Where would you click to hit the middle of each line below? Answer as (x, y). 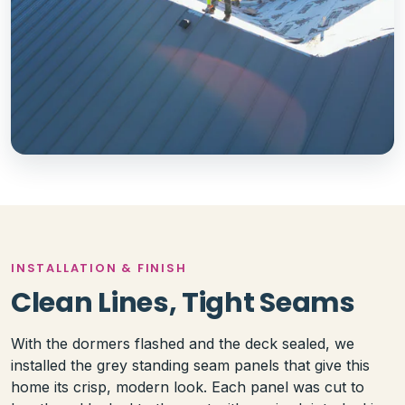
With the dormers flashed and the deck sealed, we (183, 343)
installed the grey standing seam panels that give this (190, 365)
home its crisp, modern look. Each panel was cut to (188, 386)
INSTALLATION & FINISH (99, 268)
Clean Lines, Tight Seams (183, 302)
